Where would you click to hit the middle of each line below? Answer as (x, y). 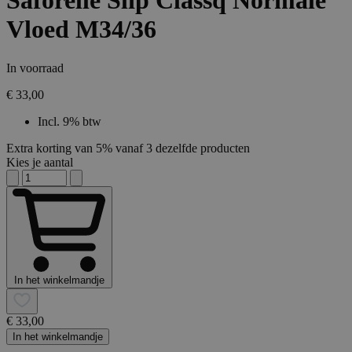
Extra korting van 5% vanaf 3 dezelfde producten (128, 148)
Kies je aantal (40, 162)
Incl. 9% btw (70, 121)
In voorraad (35, 68)
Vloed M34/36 (81, 29)
